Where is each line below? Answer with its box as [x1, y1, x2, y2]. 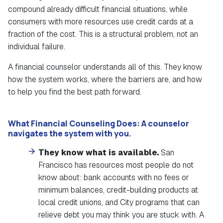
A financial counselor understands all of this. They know [8, 62, 202, 73]
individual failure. [8, 41, 65, 52]
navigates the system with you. [8, 128, 133, 139]
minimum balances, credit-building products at [38, 185, 199, 196]
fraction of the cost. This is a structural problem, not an [8, 29, 198, 40]
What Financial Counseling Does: [8, 118, 140, 129]
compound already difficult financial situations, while [8, 4, 188, 15]
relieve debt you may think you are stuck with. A [38, 210, 205, 221]
